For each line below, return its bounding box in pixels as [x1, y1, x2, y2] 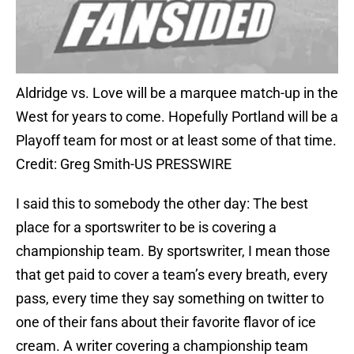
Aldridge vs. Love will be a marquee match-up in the [16, 85, 338, 102]
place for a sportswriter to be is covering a [16, 219, 277, 236]
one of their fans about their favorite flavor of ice [16, 314, 316, 331]
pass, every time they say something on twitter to [16, 290, 324, 307]
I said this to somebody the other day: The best [16, 195, 308, 213]
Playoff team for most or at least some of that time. [16, 132, 337, 149]
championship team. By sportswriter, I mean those [16, 243, 330, 260]
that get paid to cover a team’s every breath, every [16, 266, 328, 284]
